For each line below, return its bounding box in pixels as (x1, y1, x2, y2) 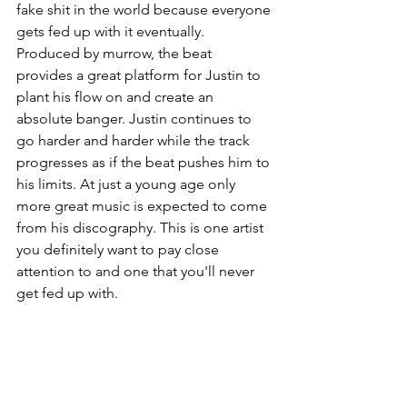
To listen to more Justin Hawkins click (16, 328, 261, 346)
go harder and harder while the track (16, 132, 253, 150)
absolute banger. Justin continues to (16, 110, 255, 128)
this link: (16, 350, 73, 368)
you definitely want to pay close (16, 241, 223, 259)
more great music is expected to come (16, 197, 271, 215)
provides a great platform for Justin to (16, 66, 264, 84)
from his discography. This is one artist (16, 219, 267, 237)
